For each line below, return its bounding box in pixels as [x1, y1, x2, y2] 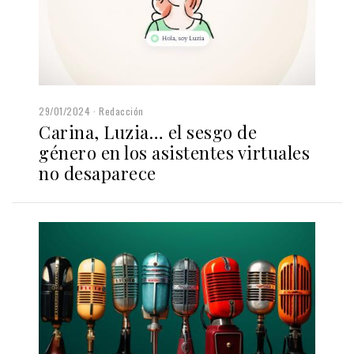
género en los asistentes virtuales [39, 141, 310, 165]
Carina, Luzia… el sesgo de [39, 120, 257, 145]
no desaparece [39, 161, 156, 186]
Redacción [99, 104, 144, 119]
